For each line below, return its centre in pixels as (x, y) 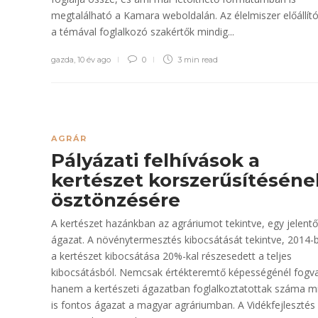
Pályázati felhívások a (155, 160)
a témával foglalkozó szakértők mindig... (143, 32)
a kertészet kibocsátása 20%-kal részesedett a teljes (171, 256)
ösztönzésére (118, 200)
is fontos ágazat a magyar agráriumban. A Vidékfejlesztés (183, 305)
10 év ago (94, 60)
